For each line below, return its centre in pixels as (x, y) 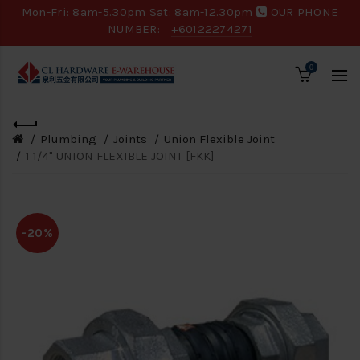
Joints (130, 139)
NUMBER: (135, 29)
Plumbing (68, 139)
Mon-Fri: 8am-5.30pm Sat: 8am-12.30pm (139, 12)
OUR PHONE (303, 12)
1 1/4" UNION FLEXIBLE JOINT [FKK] (120, 156)
